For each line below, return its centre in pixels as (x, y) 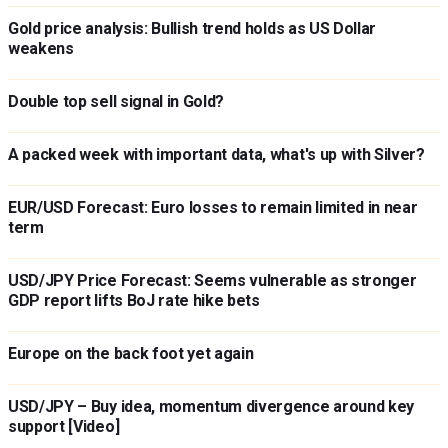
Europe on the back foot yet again (131, 353)
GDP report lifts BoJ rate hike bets (134, 300)
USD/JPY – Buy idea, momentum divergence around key (211, 406)
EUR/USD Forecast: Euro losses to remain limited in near (213, 207)
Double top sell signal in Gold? (116, 101)
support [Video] (64, 426)
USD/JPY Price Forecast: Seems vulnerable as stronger (212, 280)
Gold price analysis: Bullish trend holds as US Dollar (192, 28)
